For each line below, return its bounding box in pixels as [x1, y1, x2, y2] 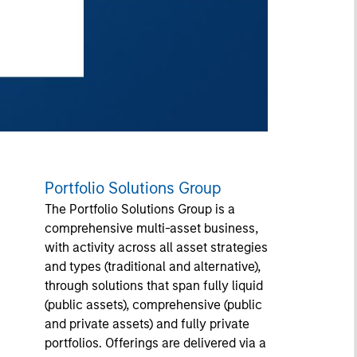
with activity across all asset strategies [44, 240, 268, 255]
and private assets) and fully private [44, 316, 249, 331]
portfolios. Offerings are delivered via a [44, 335, 266, 351]
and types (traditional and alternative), [44, 259, 261, 274]
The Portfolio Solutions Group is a [44, 202, 235, 217]
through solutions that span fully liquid [44, 278, 263, 293]
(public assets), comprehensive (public [44, 297, 262, 312]
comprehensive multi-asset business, [44, 221, 258, 236]
